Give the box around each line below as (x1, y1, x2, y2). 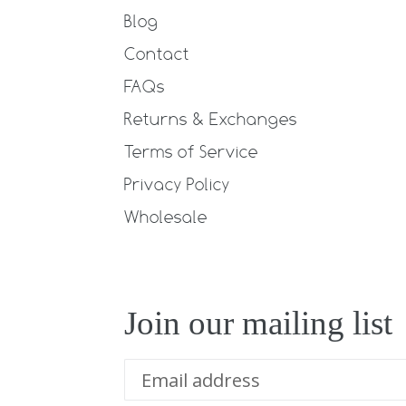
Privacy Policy (124, 173, 230, 194)
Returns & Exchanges (124, 108, 297, 129)
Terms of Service (124, 140, 258, 161)
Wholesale (124, 206, 208, 227)
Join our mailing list (124, 304, 392, 342)
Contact (124, 43, 189, 63)
